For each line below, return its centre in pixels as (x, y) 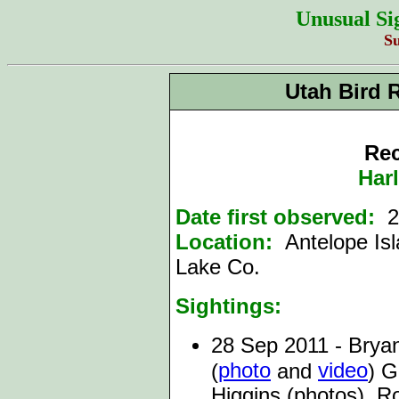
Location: (224, 242)
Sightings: (228, 306)
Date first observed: (275, 217)
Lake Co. (218, 267)
